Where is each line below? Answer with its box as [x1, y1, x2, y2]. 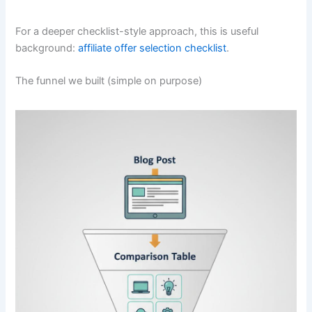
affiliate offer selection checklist [78, 42, 227, 55]
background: [15, 42, 79, 55]
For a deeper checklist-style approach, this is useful [15, 25, 259, 38]
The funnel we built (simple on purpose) [15, 75, 203, 88]
